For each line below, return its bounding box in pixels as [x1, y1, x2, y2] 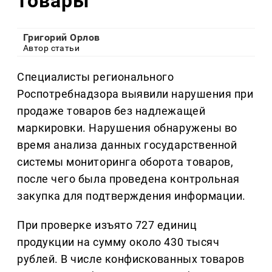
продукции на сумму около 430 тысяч [17, 236, 220, 249]
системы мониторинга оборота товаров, [17, 155, 234, 169]
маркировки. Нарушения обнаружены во [17, 121, 237, 135]
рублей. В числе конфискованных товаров [17, 253, 245, 266]
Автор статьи [23, 43, 80, 53]
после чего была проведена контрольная [17, 172, 240, 186]
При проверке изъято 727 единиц [17, 219, 197, 232]
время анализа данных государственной [17, 138, 237, 152]
